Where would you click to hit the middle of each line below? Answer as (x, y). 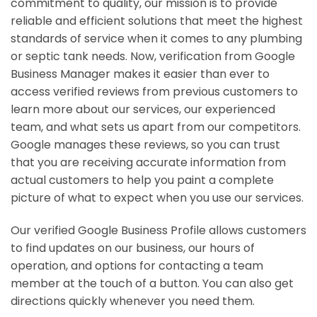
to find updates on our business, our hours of (133, 248)
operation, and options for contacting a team (137, 265)
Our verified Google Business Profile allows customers (158, 230)
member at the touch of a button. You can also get (152, 283)
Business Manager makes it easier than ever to (140, 74)
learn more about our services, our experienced (143, 109)
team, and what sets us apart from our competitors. (156, 127)
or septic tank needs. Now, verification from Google (153, 56)
